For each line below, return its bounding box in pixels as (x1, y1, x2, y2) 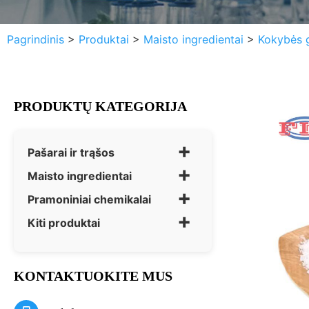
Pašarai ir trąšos (28, 146, 114, 159)
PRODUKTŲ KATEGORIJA (14, 99, 187, 114)
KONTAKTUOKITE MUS (14, 268, 172, 283)
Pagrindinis (7, 32, 64, 46)
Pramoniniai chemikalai (28, 192, 151, 206)
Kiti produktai (28, 216, 100, 230)
